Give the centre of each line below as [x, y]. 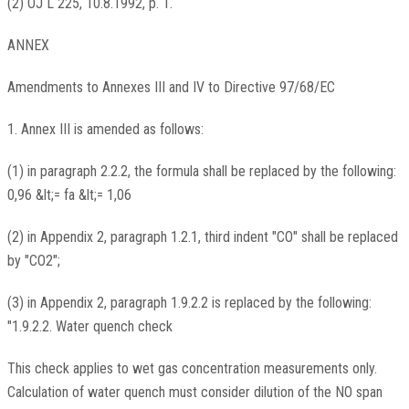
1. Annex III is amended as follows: [105, 130]
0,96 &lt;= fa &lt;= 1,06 [69, 195]
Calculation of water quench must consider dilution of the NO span [194, 393]
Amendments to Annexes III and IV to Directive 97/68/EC [171, 88]
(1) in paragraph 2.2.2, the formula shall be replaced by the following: [201, 172]
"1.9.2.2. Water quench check [89, 327]
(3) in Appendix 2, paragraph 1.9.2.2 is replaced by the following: [189, 303]
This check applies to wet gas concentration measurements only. [192, 369]
